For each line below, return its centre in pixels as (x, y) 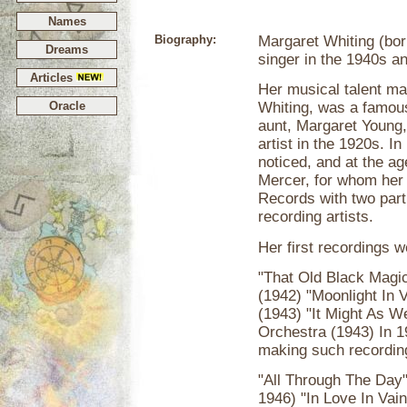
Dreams (67, 50)
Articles (53, 78)
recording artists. (316, 217)
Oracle (67, 106)
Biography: (185, 40)
